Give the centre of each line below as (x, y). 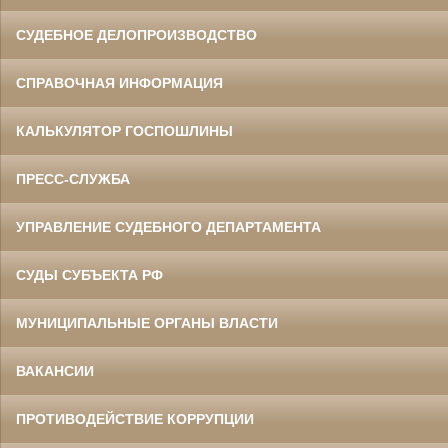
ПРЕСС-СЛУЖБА (73, 179)
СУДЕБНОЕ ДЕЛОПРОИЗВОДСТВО (136, 35)
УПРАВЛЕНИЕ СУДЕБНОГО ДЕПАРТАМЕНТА (168, 227)
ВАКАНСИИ (55, 371)
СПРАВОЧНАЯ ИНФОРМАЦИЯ (119, 83)
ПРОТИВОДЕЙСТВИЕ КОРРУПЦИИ (135, 419)
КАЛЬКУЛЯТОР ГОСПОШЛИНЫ (124, 131)
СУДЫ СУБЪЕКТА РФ (89, 275)
